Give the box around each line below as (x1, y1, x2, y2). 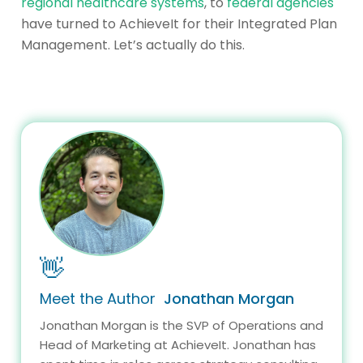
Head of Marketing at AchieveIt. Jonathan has (40, 336, 316, 354)
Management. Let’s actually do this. (21, 36, 245, 55)
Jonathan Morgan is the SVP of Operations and (40, 317, 323, 335)
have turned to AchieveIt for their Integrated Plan (21, 15, 337, 34)
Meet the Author (40, 288, 164, 310)
